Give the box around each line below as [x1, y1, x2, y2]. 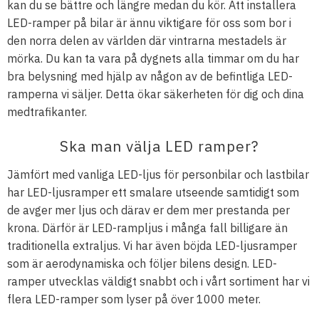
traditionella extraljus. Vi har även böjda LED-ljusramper [7, 238, 297, 253]
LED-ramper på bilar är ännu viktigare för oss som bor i [7, 16, 291, 31]
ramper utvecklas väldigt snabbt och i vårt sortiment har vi [7, 273, 310, 288]
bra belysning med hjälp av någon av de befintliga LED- [7, 69, 293, 84]
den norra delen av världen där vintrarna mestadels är [7, 33, 286, 48]
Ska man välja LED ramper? [59, 136, 260, 156]
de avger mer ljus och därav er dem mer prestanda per [7, 202, 290, 217]
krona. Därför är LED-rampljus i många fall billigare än [7, 220, 288, 235]
